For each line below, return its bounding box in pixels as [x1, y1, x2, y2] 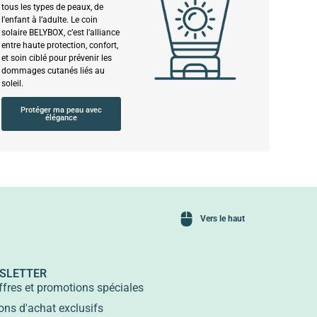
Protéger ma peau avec [20, 105, 102, 115]
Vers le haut [200, 213, 246, 224]
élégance [45, 113, 77, 122]
